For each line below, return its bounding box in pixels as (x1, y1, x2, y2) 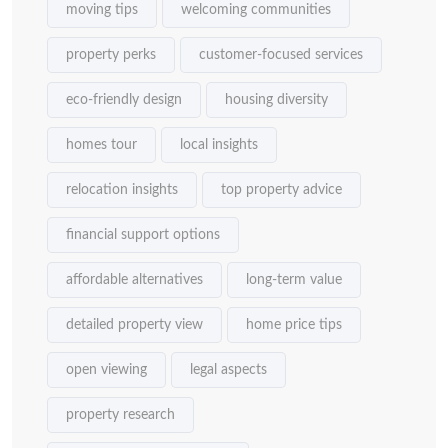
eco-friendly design (66, 92, 182, 107)
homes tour (66, 137, 137, 152)
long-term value (246, 272, 342, 287)
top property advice (221, 182, 342, 197)
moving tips (66, 2, 138, 17)
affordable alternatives (66, 272, 203, 287)
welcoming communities (181, 2, 331, 17)
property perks (66, 47, 156, 62)
